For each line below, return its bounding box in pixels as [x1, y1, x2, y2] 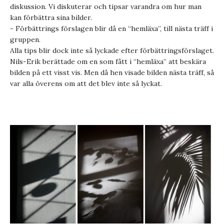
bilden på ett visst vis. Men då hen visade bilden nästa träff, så [10, 67, 214, 77]
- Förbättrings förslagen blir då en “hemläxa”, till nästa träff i [10, 23, 213, 33]
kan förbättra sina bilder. [10, 12, 92, 22]
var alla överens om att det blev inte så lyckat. [10, 78, 162, 88]
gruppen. [10, 34, 40, 44]
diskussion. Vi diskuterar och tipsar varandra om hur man [10, 1, 201, 11]
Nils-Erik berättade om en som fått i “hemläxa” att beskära [10, 56, 206, 66]
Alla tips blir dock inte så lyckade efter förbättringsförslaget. [10, 45, 214, 55]
